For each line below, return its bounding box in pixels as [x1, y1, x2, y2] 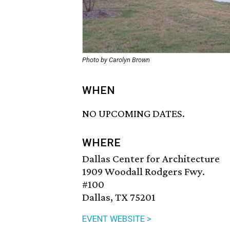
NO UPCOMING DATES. [82, 107, 185, 120]
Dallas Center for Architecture [82, 152, 220, 165]
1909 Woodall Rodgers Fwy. [82, 165, 205, 178]
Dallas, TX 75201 [82, 191, 156, 204]
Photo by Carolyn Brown [82, 56, 150, 64]
